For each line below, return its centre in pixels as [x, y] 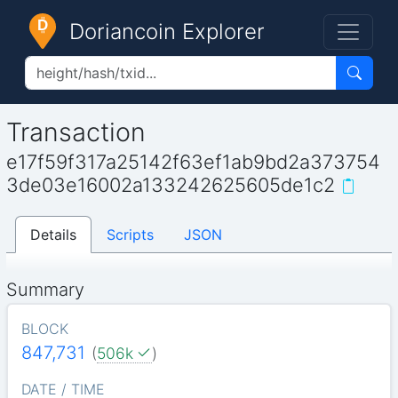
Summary [46, 289]
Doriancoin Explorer [167, 32]
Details [54, 234]
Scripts [131, 234]
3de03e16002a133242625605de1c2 [171, 185]
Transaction [76, 131]
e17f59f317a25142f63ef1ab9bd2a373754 [194, 162]
